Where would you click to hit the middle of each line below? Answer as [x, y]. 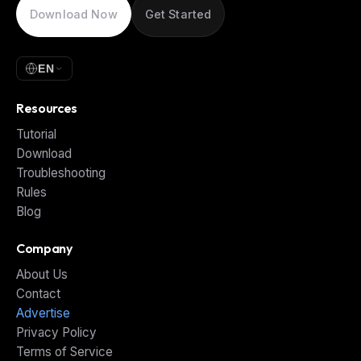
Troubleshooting [61, 172]
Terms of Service [64, 351]
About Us [42, 274]
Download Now [74, 14]
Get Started [178, 14]
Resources [47, 108]
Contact [38, 293]
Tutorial [36, 134]
